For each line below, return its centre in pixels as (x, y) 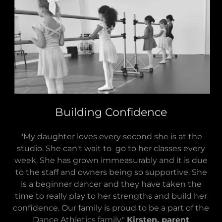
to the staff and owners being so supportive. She (111, 172)
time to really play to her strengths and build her (111, 196)
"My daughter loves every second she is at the (111, 137)
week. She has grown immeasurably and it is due (111, 161)
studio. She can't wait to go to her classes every (111, 149)
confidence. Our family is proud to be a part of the (111, 208)
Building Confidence (111, 112)
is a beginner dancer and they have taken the (111, 184)
